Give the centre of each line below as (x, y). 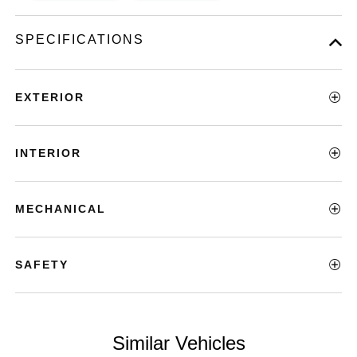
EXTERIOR (50, 97)
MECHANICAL (61, 208)
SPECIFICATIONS (80, 39)
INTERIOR (49, 153)
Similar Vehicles (178, 343)
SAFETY (42, 264)
